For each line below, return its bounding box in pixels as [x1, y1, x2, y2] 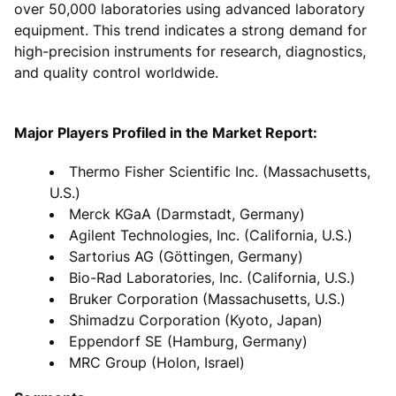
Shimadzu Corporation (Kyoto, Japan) [69, 310, 323, 329]
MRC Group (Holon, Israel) [69, 353, 245, 371]
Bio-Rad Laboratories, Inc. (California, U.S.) [69, 268, 355, 286]
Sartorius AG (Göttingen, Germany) [69, 247, 303, 265]
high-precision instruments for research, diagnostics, [14, 42, 366, 60]
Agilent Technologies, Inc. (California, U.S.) [69, 225, 353, 244]
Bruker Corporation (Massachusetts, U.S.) [69, 289, 346, 308]
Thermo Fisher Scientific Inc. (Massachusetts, [69, 162, 370, 180]
